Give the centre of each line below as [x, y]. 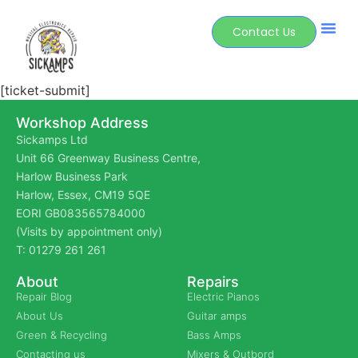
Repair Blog [44, 296]
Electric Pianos [223, 296]
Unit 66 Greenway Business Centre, [110, 157]
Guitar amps [217, 315]
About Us [40, 315]
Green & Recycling [62, 334]
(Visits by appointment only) [89, 231]
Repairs [213, 281]
